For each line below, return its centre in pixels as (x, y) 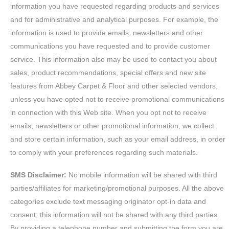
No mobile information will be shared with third (142, 175)
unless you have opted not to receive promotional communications (118, 99)
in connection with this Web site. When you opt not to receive (109, 112)
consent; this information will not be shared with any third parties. (115, 215)
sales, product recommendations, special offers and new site (108, 73)
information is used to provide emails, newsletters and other (107, 33)
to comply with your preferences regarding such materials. (105, 152)
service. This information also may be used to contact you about (114, 59)
